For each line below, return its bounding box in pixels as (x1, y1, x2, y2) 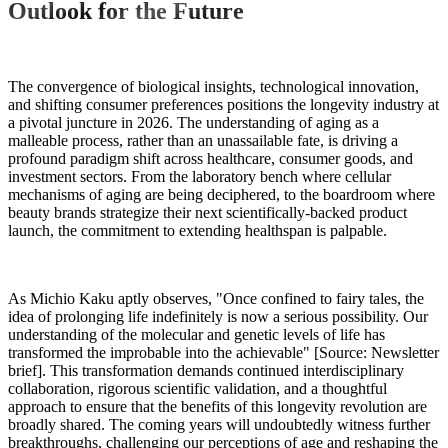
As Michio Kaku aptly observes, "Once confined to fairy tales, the (8, 290, 424, 308)
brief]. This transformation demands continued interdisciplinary (8, 362, 404, 380)
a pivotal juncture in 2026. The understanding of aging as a (8, 114, 379, 132)
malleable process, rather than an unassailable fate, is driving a (8, 132, 398, 150)
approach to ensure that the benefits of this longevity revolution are (8, 398, 427, 416)
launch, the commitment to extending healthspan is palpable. (8, 222, 387, 240)
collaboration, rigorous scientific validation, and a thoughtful (8, 380, 387, 398)
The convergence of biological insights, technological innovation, (8, 78, 419, 96)
